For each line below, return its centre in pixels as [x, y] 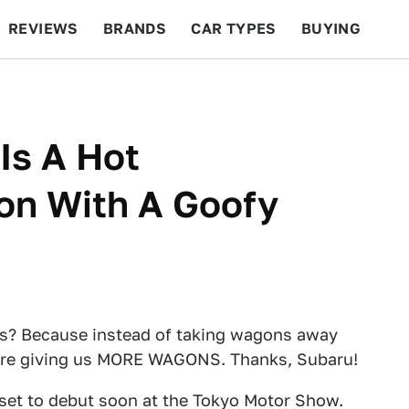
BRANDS [135, 29]
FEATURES [343, 87]
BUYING [331, 29]
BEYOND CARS [73, 87]
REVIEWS [43, 29]
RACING [182, 87]
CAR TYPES [234, 29]
